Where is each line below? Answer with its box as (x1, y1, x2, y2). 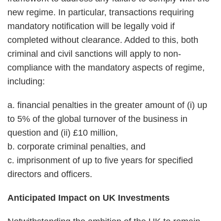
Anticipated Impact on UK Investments (7, 193, 170, 203)
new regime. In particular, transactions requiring (7, 7, 194, 17)
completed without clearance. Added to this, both (7, 35, 198, 45)
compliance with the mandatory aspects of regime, (7, 63, 205, 73)
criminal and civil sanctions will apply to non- (7, 49, 181, 59)
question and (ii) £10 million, (7, 128, 118, 138)
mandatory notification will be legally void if (7, 21, 175, 31)
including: (7, 76, 45, 86)
